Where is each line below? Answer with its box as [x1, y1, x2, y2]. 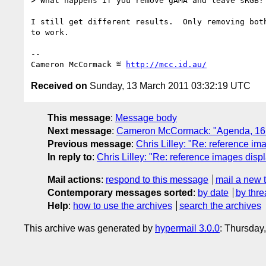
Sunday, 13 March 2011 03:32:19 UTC [87, 80, 251, 91]
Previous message [47, 138, 131, 149]
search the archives [179, 200, 261, 211]
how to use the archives [73, 200, 172, 211]
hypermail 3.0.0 [155, 223, 220, 233]
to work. [31, 27, 69, 37]
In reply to [47, 151, 92, 162]
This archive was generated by [24, 223, 155, 233]
